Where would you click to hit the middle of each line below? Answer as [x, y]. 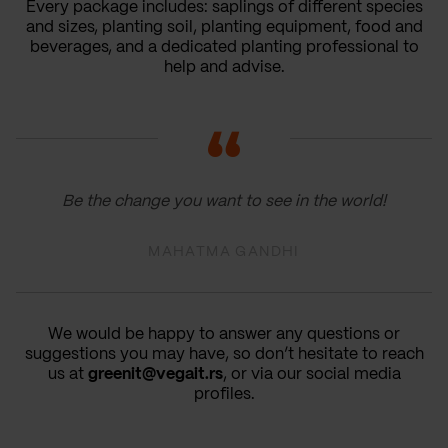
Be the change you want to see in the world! [224, 201]
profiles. [224, 394]
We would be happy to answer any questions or [224, 334]
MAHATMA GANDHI [224, 251]
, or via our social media [311, 374]
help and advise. [224, 67]
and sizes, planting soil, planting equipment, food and [224, 27]
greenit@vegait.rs [155, 374]
